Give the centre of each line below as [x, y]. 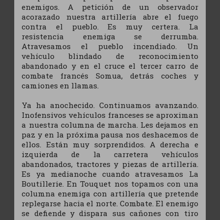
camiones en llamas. [60, 85]
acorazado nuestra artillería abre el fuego [110, 16]
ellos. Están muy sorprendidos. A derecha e [110, 144]
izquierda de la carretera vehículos [110, 154]
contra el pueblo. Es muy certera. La [110, 26]
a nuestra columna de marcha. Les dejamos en [110, 124]
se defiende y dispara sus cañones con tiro [110, 213]
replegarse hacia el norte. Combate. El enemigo [110, 203]
